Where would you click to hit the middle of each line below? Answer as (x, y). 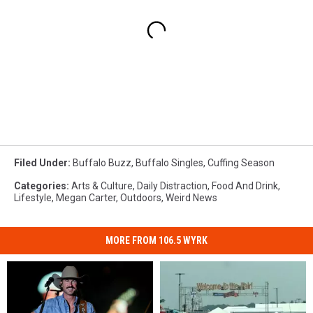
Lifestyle (33, 198)
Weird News (191, 198)
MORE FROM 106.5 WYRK (156, 241)
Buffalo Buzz (102, 163)
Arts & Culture (102, 186)
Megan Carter (86, 198)
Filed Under (41, 163)
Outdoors (141, 198)
